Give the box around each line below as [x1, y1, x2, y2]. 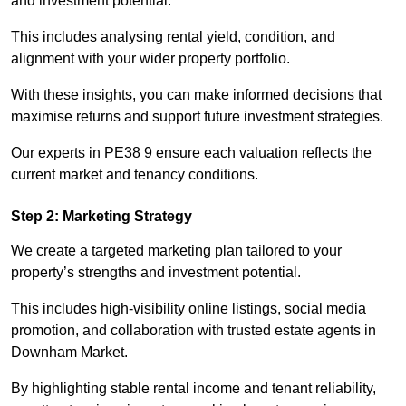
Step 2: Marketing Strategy [11, 208, 192, 225]
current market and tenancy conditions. [11, 167, 258, 183]
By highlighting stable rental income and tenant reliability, [11, 381, 376, 397]
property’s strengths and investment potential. [11, 265, 301, 281]
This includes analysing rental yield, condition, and [11, 29, 335, 45]
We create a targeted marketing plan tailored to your [11, 243, 342, 259]
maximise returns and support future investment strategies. [11, 109, 383, 125]
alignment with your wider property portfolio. [11, 51, 290, 67]
